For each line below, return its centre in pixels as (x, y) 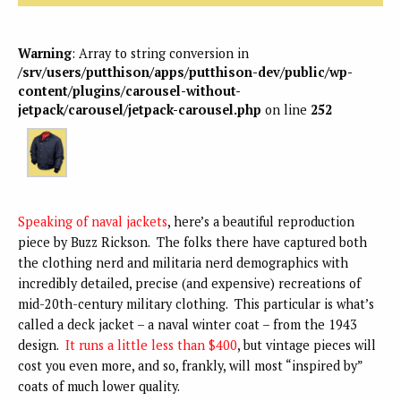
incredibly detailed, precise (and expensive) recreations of (189, 283)
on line (286, 110)
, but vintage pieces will (307, 345)
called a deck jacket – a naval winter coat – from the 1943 (188, 324)
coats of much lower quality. (99, 386)
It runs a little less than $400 (151, 345)
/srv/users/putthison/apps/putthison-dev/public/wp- (185, 73)
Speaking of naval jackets (93, 221)
